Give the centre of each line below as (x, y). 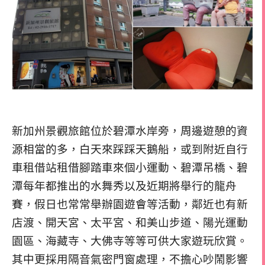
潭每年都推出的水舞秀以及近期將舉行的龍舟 (124, 186)
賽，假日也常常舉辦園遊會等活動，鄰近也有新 (130, 204)
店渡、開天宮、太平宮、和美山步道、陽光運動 (130, 222)
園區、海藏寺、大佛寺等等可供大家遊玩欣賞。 (130, 241)
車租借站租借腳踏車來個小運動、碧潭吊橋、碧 (130, 167)
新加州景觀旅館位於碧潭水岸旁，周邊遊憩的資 (130, 131)
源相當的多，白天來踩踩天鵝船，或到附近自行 (130, 149)
